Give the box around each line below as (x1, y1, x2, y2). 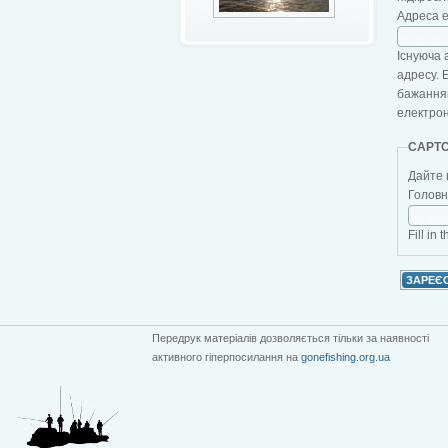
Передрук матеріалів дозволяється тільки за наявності (152, 331, 429, 344)
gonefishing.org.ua (301, 350, 390, 363)
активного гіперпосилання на (152, 350, 301, 363)
